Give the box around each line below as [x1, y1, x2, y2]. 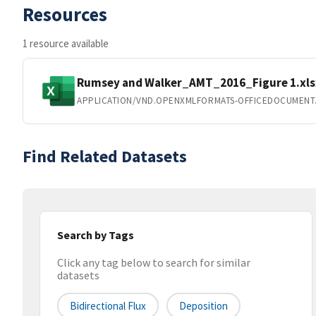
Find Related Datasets [23, 145, 187, 167]
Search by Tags [57, 228, 134, 242]
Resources [23, 2, 107, 26]
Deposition [179, 299, 228, 313]
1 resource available [23, 37, 109, 50]
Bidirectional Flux [70, 299, 146, 313]
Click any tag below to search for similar [57, 255, 250, 270]
